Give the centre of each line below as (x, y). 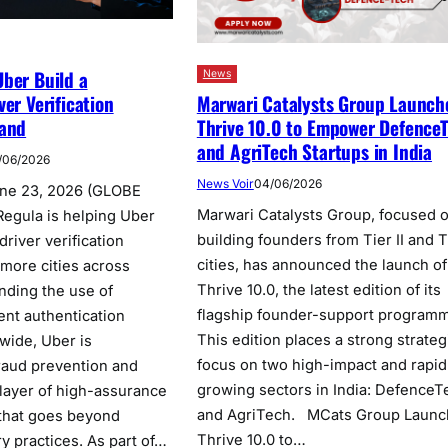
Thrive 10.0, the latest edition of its (318, 289)
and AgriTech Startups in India (314, 151)
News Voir (225, 183)
